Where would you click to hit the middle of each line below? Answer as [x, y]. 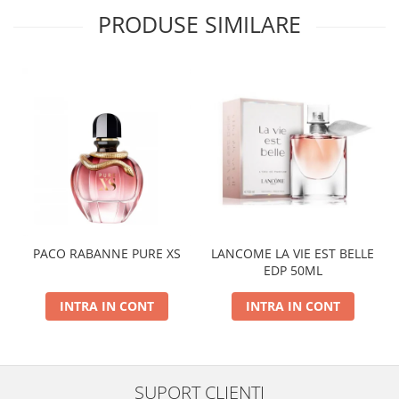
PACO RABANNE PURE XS [106, 253]
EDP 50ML [293, 270]
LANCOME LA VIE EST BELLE [293, 253]
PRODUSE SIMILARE [199, 24]
